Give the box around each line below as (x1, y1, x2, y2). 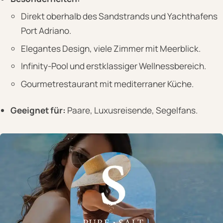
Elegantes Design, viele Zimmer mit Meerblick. (20, 42, 201, 54)
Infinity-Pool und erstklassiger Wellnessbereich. (20, 60, 206, 72)
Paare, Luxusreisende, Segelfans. (65, 104, 198, 116)
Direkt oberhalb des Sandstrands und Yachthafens (20, 10, 218, 22)
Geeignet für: (10, 104, 66, 116)
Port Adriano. (20, 25, 71, 37)
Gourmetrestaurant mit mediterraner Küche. (20, 78, 194, 90)
